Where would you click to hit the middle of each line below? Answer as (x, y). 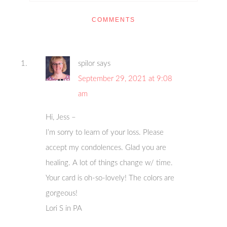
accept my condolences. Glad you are (106, 147)
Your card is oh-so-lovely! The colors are (110, 178)
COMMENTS (113, 20)
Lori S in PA (64, 208)
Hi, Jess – (61, 117)
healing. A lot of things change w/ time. (109, 163)
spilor (87, 63)
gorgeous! (62, 193)
